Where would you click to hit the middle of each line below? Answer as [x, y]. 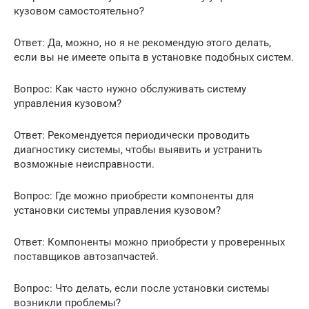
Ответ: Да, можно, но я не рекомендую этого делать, [142, 42]
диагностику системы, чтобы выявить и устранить [138, 149]
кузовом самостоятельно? [79, 11]
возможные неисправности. [84, 164]
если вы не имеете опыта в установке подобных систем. [154, 57]
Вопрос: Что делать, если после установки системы [142, 288]
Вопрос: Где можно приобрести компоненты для [134, 196]
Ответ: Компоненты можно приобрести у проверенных [149, 242]
